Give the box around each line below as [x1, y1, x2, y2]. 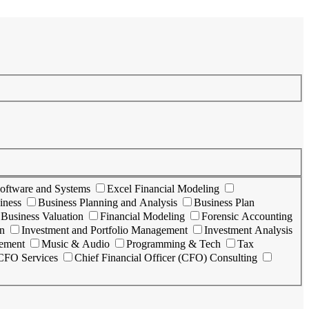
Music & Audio [41, 238, 110, 250]
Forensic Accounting [201, 210, 292, 223]
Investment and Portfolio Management [21, 224, 188, 237]
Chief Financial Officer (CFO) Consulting [74, 252, 257, 264]
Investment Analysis [204, 224, 292, 237]
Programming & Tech [126, 238, 221, 250]
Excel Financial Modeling [107, 183, 219, 195]
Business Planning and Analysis [38, 197, 177, 209]
